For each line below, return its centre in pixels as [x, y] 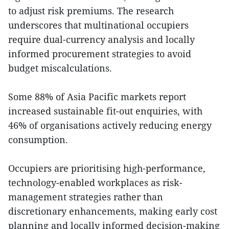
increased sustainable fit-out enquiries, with [105, 111]
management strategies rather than [86, 197]
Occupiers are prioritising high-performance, [107, 168]
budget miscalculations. [60, 68]
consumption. [38, 140]
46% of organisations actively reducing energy [110, 125]
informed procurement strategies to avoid [100, 54]
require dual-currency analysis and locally [101, 39]
